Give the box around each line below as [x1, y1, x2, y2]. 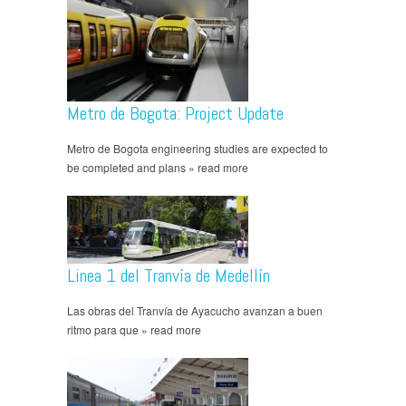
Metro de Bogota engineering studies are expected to [67, 140, 328, 157]
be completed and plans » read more [67, 159, 248, 176]
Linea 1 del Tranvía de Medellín [67, 264, 270, 288]
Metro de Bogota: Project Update [67, 101, 284, 126]
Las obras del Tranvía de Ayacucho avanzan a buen [67, 303, 323, 319]
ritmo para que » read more [67, 322, 201, 338]
